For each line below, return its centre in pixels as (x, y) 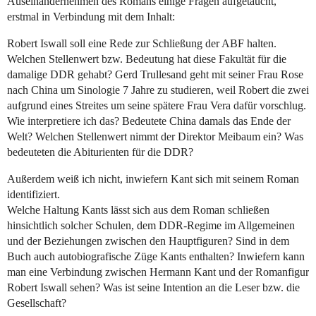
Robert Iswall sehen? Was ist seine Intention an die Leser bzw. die (153, 288)
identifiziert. (34, 195)
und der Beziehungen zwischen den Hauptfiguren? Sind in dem (148, 241)
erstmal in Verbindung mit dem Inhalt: (91, 17)
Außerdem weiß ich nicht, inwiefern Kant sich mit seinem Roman (153, 179)
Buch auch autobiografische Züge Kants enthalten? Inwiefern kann (156, 257)
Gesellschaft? (37, 303)
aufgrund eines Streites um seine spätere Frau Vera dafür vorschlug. (157, 106)
